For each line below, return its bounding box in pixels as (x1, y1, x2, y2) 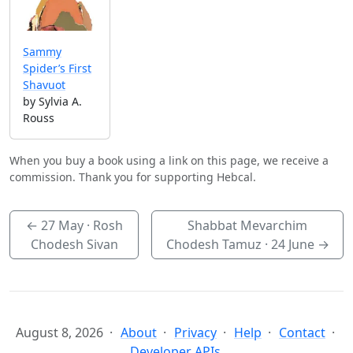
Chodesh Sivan (30, 236, 118, 254)
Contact (279, 324, 325, 342)
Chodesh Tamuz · (165, 236, 271, 254)
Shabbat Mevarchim (188, 217, 308, 235)
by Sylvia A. (23, 94, 82, 110)
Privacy (174, 324, 217, 342)
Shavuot (23, 77, 65, 93)
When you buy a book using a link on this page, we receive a (9, 153, 329, 169)
